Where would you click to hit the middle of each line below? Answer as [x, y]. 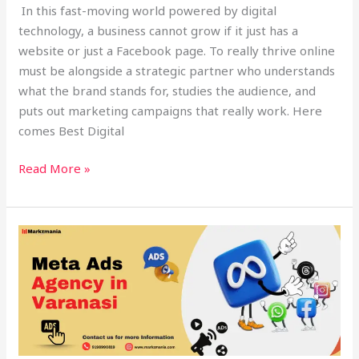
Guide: [36, 274]
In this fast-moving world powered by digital [148, 10]
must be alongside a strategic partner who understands [177, 70]
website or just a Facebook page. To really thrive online [177, 50]
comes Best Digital [72, 130]
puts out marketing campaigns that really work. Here [171, 110]
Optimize [44, 294]
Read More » [55, 169]
